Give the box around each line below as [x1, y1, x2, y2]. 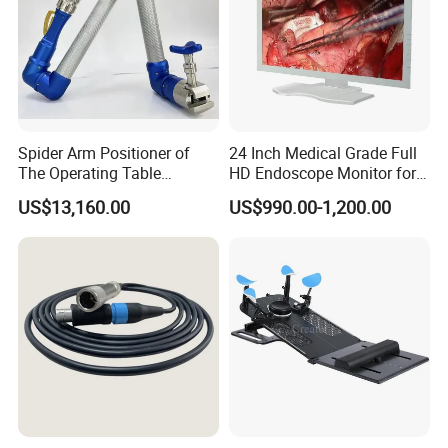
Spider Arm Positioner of [18, 142, 191, 165]
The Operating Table [18, 162, 162, 185]
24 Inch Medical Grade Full [228, 142, 417, 165]
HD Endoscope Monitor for [228, 162, 416, 185]
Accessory [18, 182, 91, 205]
